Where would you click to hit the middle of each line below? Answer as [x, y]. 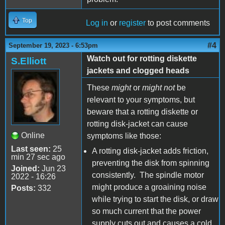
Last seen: [31, 149]
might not [159, 87]
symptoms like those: [124, 136]
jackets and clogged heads [138, 70]
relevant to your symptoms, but [141, 99]
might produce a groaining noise [149, 187]
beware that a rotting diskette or [142, 111]
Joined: [25, 168]
